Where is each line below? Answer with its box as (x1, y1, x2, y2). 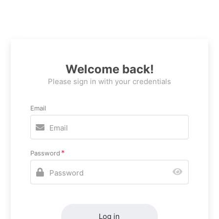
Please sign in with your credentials (48, 77, 171, 86)
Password (30, 149, 61, 157)
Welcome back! (65, 62, 154, 76)
